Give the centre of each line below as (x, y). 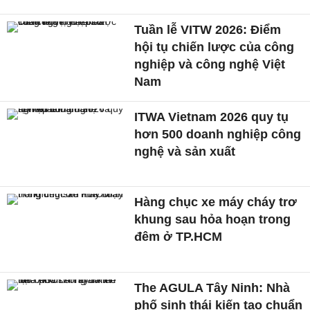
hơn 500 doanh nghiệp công (218, 134)
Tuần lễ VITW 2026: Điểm (208, 29)
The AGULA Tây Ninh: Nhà (212, 288)
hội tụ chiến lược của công (215, 47)
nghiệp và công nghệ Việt (210, 64)
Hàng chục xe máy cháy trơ (216, 202)
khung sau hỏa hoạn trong (213, 220)
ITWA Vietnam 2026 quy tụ (212, 117)
